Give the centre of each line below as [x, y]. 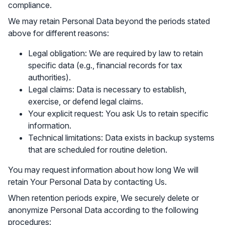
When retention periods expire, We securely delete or [103, 198]
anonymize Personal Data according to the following [103, 210]
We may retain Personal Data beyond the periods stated [109, 21]
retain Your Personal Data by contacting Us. [87, 182]
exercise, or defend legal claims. [86, 101]
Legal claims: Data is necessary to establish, [107, 89]
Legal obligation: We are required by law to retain [116, 53]
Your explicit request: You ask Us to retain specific [118, 114]
